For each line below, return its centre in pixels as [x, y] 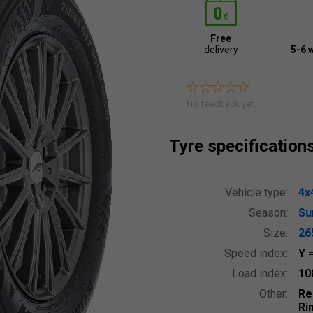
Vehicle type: [256, 192]
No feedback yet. [221, 104]
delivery [221, 50]
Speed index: [256, 253]
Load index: [260, 274]
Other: [274, 294]
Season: [268, 213]
